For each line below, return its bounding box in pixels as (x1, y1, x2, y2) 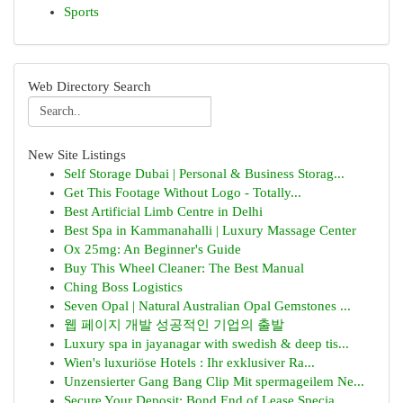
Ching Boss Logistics (64, 280, 183, 294)
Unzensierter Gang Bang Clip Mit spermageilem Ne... (64, 374, 364, 389)
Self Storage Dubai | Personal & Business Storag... (64, 166, 345, 181)
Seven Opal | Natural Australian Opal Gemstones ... (64, 299, 351, 313)
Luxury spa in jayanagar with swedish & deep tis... (64, 336, 349, 351)
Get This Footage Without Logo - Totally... (64, 185, 301, 200)
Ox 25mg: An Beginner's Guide (64, 242, 241, 256)
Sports (64, 4, 99, 19)
